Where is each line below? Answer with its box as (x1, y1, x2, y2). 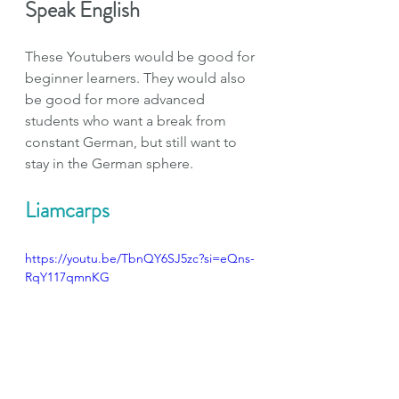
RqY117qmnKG (25, 268, 110, 285)
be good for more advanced (25, 90, 208, 108)
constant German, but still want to (25, 133, 240, 151)
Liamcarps (25, 194, 110, 225)
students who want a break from (25, 111, 230, 129)
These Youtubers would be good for (25, 47, 258, 65)
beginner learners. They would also (25, 69, 249, 86)
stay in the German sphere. (25, 154, 193, 172)
